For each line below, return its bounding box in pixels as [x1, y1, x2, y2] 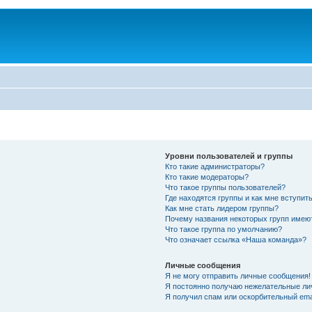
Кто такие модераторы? [164, 172, 249, 181]
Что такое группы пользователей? [164, 182, 286, 192]
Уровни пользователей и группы [164, 151, 292, 160]
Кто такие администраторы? [164, 162, 265, 171]
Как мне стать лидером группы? [164, 203, 279, 212]
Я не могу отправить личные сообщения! [164, 271, 311, 280]
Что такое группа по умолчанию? [164, 224, 282, 233]
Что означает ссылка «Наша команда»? [164, 235, 306, 244]
